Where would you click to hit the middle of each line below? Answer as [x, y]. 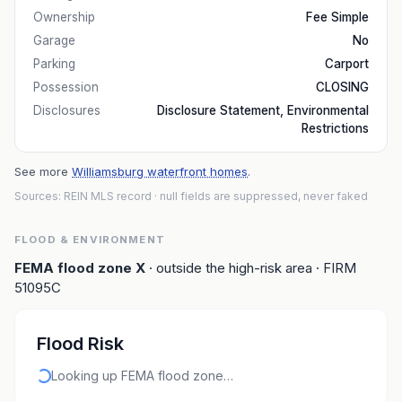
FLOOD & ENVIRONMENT [90, 240]
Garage [54, 40]
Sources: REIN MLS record [83, 196]
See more [41, 171]
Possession [66, 87]
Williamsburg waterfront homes [160, 171]
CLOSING [342, 87]
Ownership [64, 17]
